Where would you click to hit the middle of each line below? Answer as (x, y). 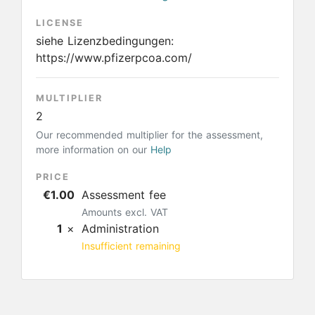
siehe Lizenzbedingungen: (105, 41)
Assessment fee (124, 195)
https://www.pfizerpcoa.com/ (114, 58)
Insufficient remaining (131, 246)
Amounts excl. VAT (125, 212)
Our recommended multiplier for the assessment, (149, 135)
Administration (120, 229)
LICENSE (60, 23)
